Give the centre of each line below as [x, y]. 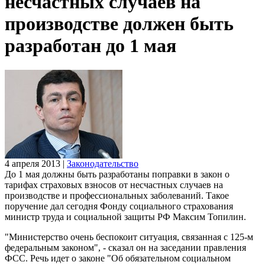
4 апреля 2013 [33, 163]
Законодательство [103, 163]
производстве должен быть [119, 24]
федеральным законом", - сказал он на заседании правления [125, 247]
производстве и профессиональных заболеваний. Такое [117, 195]
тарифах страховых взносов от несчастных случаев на [114, 185]
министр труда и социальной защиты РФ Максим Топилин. [125, 216]
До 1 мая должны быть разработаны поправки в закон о [117, 174]
